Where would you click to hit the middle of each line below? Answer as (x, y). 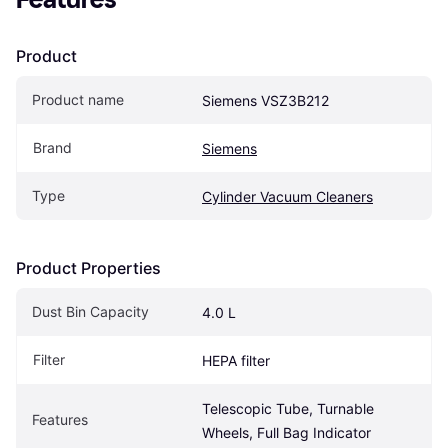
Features (60, 420)
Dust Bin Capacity (90, 312)
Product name (78, 100)
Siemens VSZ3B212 (265, 101)
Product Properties (88, 268)
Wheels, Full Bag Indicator (286, 433)
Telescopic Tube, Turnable (288, 409)
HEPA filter (236, 361)
